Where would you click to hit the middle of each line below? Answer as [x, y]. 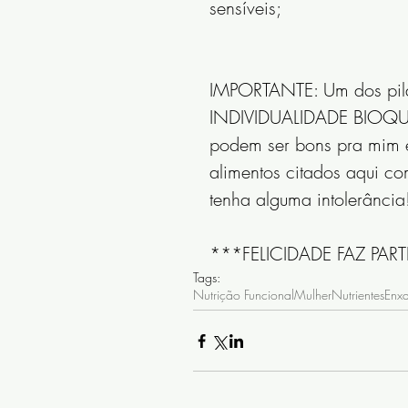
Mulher [313, 295]
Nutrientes [358, 295]
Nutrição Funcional [244, 295]
